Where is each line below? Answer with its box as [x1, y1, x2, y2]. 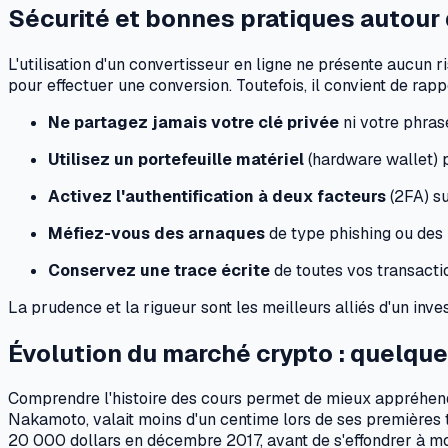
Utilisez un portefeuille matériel [48, 148, 304, 170]
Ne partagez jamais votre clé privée [48, 111, 339, 133]
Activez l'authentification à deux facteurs [48, 185, 386, 207]
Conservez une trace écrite [48, 259, 270, 281]
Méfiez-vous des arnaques [48, 222, 265, 244]
